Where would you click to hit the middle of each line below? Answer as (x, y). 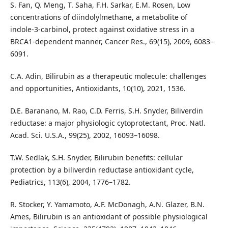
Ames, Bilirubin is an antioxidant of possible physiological (109, 217)
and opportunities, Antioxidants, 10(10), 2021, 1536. (98, 89)
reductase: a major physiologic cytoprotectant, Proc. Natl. (108, 123)
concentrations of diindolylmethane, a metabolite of (98, 17)
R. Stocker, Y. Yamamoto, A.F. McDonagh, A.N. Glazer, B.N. (107, 205)
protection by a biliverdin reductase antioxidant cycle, (102, 170)
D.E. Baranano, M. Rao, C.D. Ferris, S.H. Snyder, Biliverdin (106, 111)
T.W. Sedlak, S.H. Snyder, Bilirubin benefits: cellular (96, 158)
